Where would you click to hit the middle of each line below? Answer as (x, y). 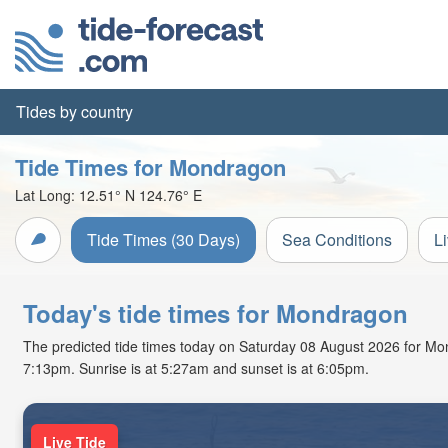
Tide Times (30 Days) (163, 239)
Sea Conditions (337, 239)
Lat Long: (47, 195)
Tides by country (74, 111)
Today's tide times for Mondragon (215, 313)
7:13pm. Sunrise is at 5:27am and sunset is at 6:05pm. (196, 368)
